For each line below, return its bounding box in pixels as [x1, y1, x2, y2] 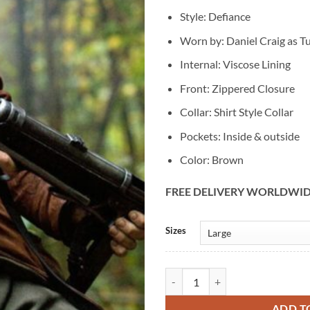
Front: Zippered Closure [179, 81, 295, 95]
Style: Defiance [179, 9, 250, 23]
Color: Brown [179, 153, 244, 167]
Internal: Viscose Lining [179, 57, 291, 71]
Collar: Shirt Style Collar [179, 105, 293, 119]
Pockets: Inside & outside [179, 129, 300, 143]
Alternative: [165, 217, 217, 229]
